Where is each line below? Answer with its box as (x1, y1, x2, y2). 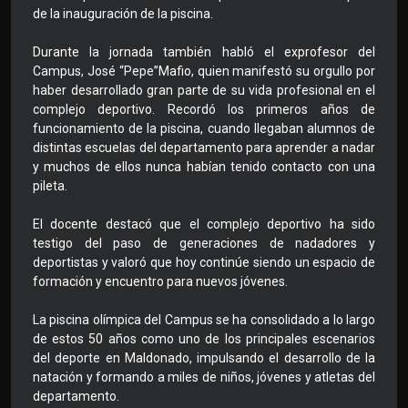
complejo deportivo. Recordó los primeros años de (33, 102, 375, 117)
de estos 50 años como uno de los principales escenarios (33, 331, 375, 347)
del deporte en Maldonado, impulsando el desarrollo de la (33, 351, 375, 366)
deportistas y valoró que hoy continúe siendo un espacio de (33, 255, 375, 270)
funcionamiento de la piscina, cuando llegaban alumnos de (33, 121, 375, 137)
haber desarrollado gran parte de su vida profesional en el (33, 83, 375, 98)
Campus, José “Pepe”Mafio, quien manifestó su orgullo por (33, 64, 375, 79)
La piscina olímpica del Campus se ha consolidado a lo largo (33, 312, 375, 328)
